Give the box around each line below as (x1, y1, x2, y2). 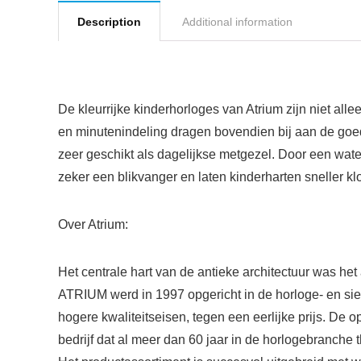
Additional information (182, 15, 293, 28)
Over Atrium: (58, 218, 128, 231)
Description (77, 15, 141, 28)
